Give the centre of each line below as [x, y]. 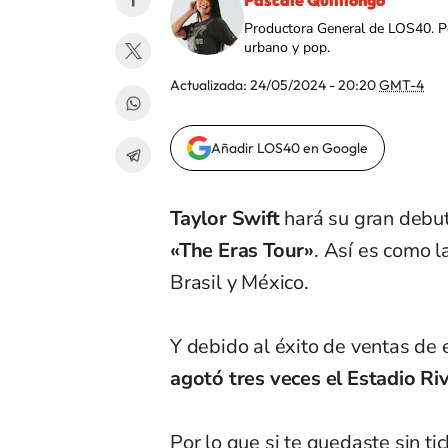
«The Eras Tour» [242, 251]
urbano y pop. [287, 48]
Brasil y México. [239, 283]
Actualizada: [210, 85]
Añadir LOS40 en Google [289, 148]
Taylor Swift [225, 219]
